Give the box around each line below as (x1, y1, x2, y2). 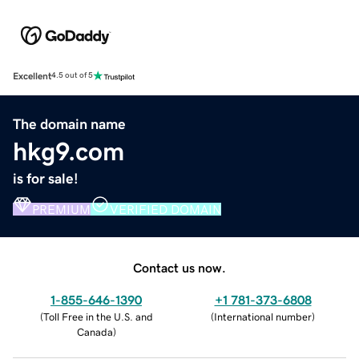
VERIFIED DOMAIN (110, 202, 221, 216)
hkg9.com (13, 138, 124, 164)
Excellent (13, 71, 51, 81)
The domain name (13, 116, 126, 131)
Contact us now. (133, 260, 226, 274)
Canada (76, 326, 113, 337)
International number (214, 311, 312, 322)
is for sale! (13, 171, 79, 186)
